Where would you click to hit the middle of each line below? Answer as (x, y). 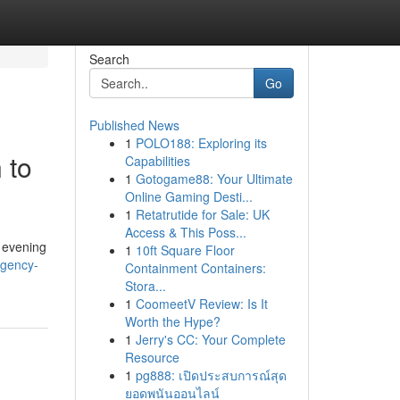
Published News (134, 125)
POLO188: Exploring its (201, 143)
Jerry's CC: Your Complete (210, 339)
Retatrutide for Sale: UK (202, 214)
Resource (152, 357)
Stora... (145, 286)
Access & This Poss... (185, 232)
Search (109, 59)
